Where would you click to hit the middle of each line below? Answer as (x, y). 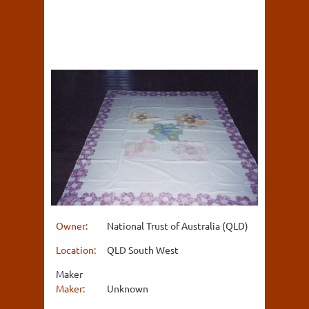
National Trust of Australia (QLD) (178, 225)
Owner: (73, 225)
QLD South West (143, 249)
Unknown (128, 288)
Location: (77, 249)
